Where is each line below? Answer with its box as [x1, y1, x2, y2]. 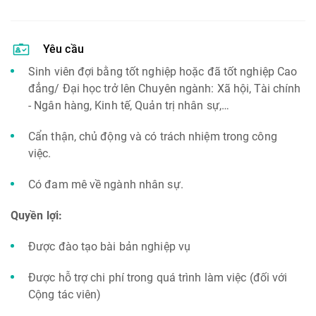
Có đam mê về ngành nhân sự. [28, 178, 186, 191]
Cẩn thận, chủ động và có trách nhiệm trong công [28, 130, 277, 143]
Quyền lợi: [11, 209, 66, 222]
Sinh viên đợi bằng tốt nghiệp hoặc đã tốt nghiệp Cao [28, 65, 298, 78]
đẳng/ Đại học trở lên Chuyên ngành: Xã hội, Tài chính [28, 82, 301, 95]
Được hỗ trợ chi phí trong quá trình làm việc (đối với [28, 271, 288, 284]
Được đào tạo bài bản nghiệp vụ [28, 240, 194, 253]
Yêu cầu [43, 42, 84, 56]
